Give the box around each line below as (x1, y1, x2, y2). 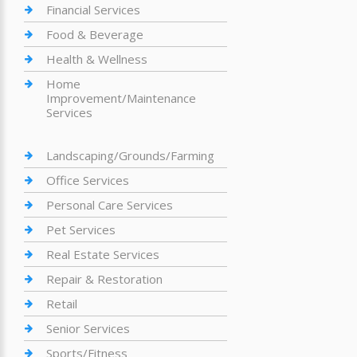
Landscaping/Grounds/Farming (46, 147, 214, 163)
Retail (46, 296, 77, 312)
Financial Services (46, 2, 140, 18)
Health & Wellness (46, 51, 147, 67)
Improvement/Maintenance (46, 90, 196, 106)
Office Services (46, 172, 129, 188)
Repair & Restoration (46, 271, 163, 287)
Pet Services (46, 222, 116, 237)
